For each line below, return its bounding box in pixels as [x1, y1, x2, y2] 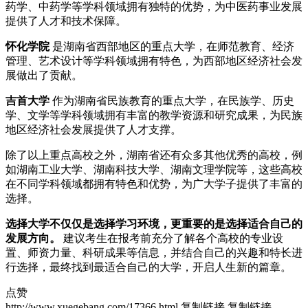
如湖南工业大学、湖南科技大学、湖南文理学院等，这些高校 [5, 163, 302, 175]
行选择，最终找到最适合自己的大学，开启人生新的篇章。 [5, 261, 291, 273]
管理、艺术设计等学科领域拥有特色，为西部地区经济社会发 [5, 54, 302, 67]
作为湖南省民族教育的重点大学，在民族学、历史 [52, 94, 294, 107]
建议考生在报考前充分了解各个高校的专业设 [63, 232, 283, 244]
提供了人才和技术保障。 [5, 14, 126, 27]
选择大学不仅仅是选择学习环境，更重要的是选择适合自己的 [5, 217, 302, 230]
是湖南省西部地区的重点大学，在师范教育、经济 [52, 40, 294, 52]
